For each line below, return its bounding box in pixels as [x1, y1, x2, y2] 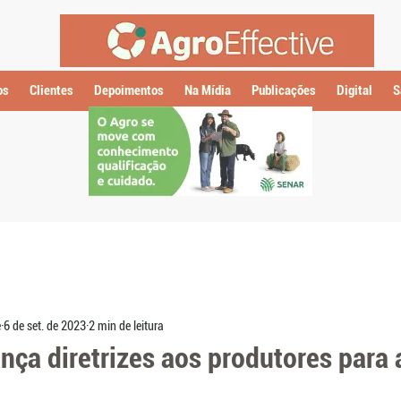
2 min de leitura [89, 318, 164, 333]
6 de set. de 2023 [4, 318, 86, 333]
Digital [336, 82, 372, 98]
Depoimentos [93, 82, 164, 98]
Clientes [29, 82, 73, 98]
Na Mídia [183, 82, 231, 98]
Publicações [251, 82, 316, 98]
